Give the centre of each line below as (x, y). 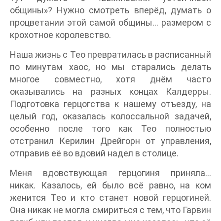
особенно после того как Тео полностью (110, 129)
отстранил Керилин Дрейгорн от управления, (110, 141)
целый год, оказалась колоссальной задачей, (110, 116)
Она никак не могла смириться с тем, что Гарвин (110, 210)
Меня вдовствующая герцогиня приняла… (110, 173)
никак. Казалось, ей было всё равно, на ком (110, 185)
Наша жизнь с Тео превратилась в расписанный (110, 55)
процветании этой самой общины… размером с (110, 22)
